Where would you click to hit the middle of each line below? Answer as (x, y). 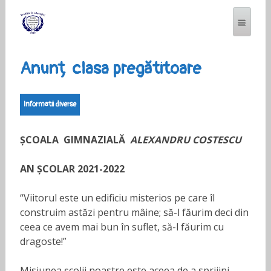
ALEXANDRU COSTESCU (185, 140)
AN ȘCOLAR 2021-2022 (72, 169)
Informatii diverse (50, 104)
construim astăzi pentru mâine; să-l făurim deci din (134, 212)
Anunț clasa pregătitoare (110, 69)
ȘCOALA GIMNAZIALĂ (75, 140)
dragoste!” (43, 241)
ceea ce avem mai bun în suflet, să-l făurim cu (122, 227)
